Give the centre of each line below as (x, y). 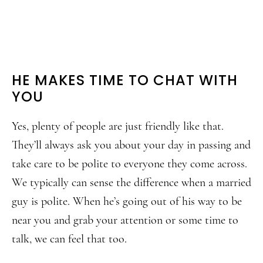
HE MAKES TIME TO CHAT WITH (125, 80)
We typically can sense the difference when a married (131, 183)
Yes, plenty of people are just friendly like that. (118, 126)
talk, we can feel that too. (69, 239)
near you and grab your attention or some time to (125, 220)
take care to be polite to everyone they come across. (129, 164)
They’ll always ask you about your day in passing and (131, 145)
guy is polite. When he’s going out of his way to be (127, 201)
